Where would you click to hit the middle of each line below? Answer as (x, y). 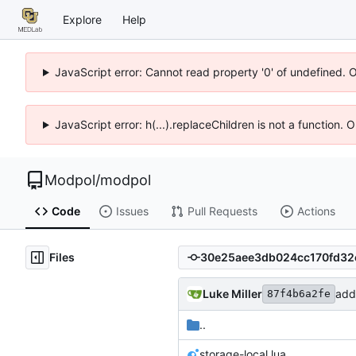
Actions (316, 211)
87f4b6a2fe (299, 293)
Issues (132, 211)
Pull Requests (222, 211)
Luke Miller (232, 293)
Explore (82, 19)
